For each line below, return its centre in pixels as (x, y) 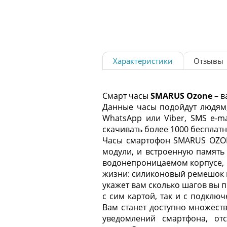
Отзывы (209, 61)
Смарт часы (126, 96)
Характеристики (143, 61)
